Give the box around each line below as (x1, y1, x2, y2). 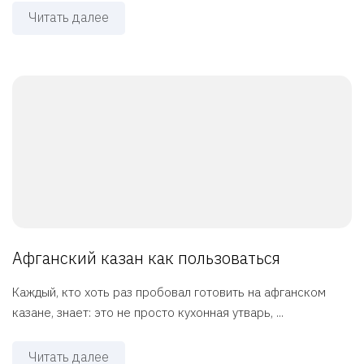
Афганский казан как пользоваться (12, 247, 280, 270)
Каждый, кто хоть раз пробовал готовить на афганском (12, 284, 326, 301)
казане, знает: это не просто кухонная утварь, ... (12, 305, 284, 321)
